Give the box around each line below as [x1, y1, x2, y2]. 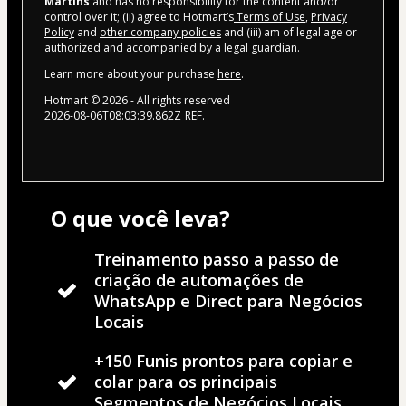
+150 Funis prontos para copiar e [94, 350, 353, 372]
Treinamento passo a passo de [94, 248, 339, 271]
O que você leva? [51, 203, 230, 234]
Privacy [311, 9, 347, 25]
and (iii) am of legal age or [221, 24, 357, 41]
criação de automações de [94, 269, 304, 292]
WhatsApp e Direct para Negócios [94, 290, 362, 313]
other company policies [100, 24, 221, 41]
